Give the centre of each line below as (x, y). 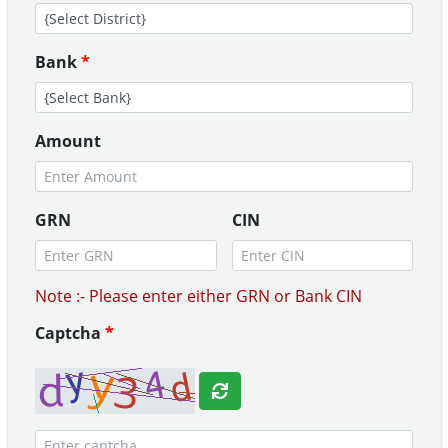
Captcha (70, 333)
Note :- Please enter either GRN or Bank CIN (198, 296)
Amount (68, 141)
